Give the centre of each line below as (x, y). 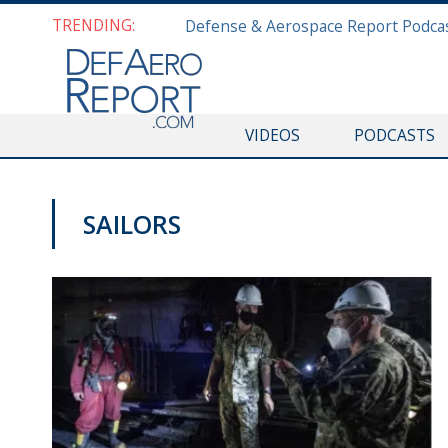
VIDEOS (272, 135)
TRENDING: (93, 25)
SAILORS (132, 224)
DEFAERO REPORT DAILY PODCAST (180, 259)
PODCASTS (394, 135)
